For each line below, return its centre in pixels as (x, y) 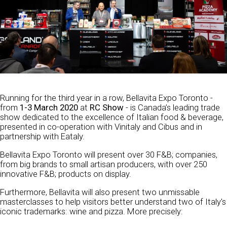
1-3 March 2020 (50, 108)
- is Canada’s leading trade (173, 108)
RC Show (108, 108)
